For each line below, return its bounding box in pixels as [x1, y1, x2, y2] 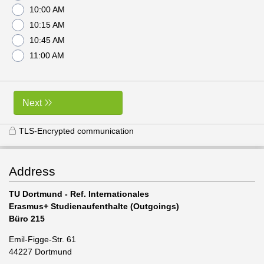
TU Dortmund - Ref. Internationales [9, 189, 149, 199]
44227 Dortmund [9, 247, 72, 256]
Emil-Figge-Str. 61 [9, 235, 76, 244]
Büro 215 [9, 214, 45, 223]
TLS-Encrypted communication [19, 126, 134, 136]
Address [9, 164, 55, 178]
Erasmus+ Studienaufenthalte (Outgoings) [9, 202, 179, 211]
